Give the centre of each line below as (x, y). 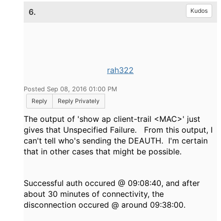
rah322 (120, 70)
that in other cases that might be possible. (104, 152)
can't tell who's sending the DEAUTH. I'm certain (116, 141)
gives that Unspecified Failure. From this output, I (118, 130)
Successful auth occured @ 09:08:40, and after (112, 183)
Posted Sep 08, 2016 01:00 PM (70, 89)
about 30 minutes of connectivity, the (94, 194)
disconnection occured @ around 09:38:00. (105, 205)
